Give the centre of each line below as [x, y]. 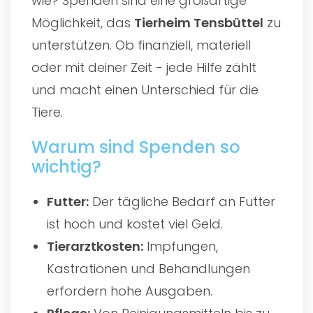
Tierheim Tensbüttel [199, 22]
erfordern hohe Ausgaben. [130, 291]
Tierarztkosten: [95, 246]
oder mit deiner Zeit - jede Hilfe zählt [144, 67]
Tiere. [47, 112]
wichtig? [66, 166]
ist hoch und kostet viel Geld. [135, 224]
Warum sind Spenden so [136, 147]
